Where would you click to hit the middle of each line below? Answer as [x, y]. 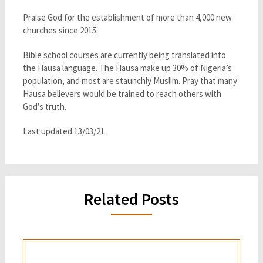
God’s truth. [44, 107]
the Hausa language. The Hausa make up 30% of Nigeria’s [127, 68]
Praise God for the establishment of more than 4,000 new [127, 18]
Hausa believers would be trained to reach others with [122, 94]
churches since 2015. [60, 31]
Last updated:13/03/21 [63, 131]
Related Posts [131, 199]
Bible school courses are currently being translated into [124, 55]
